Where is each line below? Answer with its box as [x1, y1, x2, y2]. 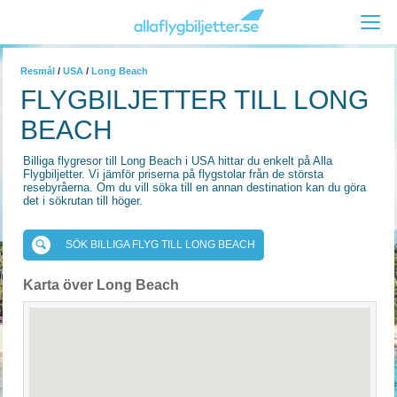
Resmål [20, 66, 55, 76]
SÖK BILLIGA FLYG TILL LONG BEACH [66, 238, 255, 251]
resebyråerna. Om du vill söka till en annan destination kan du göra [23, 181, 366, 194]
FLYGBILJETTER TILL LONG [20, 85, 369, 114]
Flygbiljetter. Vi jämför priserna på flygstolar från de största [23, 167, 323, 181]
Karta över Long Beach [23, 277, 179, 292]
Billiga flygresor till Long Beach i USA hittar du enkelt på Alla [23, 154, 332, 167]
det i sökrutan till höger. [23, 194, 143, 207]
